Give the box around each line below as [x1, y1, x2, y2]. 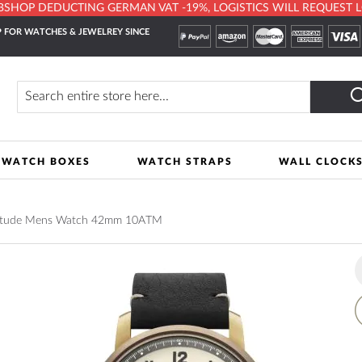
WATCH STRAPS [137, 157, 233, 167]
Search [15, 103, 49, 116]
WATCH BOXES [2, 157, 91, 167]
